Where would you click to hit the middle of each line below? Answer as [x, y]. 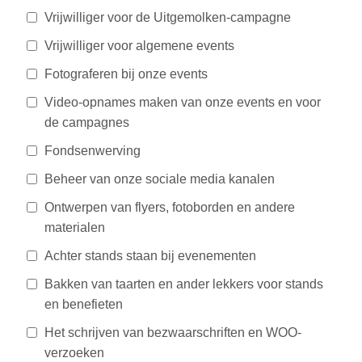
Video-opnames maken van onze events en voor [183, 102]
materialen [75, 227]
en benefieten [84, 304]
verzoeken [74, 352]
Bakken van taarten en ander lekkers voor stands [184, 284]
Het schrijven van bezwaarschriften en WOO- [173, 332]
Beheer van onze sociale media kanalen [160, 179]
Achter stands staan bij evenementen [150, 255]
